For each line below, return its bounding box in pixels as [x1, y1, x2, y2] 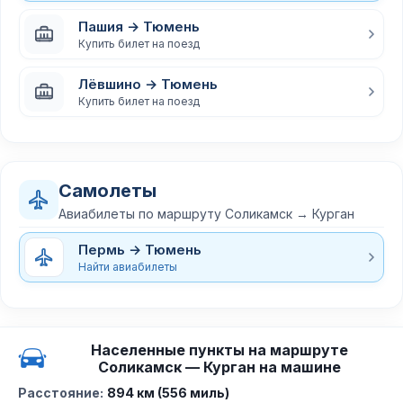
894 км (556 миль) [107, 385, 229, 400]
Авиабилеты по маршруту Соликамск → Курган [58, 206, 354, 221]
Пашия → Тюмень [78, 17, 200, 35]
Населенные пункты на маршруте [91, 341, 348, 359]
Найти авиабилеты [78, 259, 177, 273]
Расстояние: [18, 385, 103, 400]
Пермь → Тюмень [78, 240, 201, 258]
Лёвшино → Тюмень [78, 75, 218, 93]
